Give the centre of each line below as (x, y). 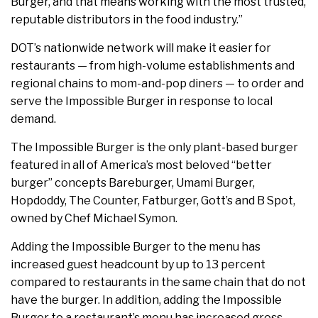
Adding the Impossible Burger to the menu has (136, 247)
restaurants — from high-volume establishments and (153, 66)
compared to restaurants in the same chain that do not (158, 283)
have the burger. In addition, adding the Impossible (146, 300)
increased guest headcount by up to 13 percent (138, 265)
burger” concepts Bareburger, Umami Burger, (133, 183)
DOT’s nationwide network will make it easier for (141, 48)
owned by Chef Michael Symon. (94, 219)
